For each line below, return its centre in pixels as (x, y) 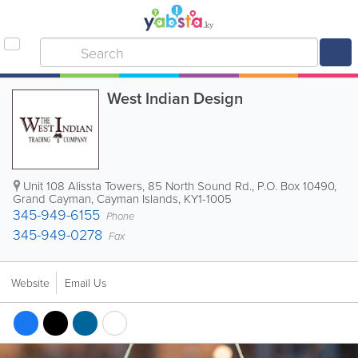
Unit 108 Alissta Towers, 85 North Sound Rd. (137, 186)
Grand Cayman (52, 199)
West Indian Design (175, 98)
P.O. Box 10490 (296, 186)
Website (30, 282)
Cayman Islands (137, 199)
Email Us (86, 282)
